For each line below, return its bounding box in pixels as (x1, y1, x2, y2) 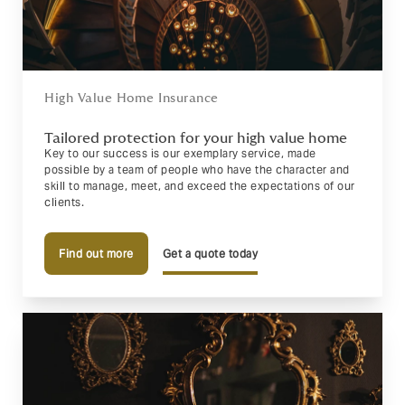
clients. (44, 195, 84, 209)
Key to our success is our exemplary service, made (44, 146, 316, 160)
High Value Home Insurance (44, 92, 219, 105)
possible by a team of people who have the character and (44, 163, 350, 176)
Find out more (59, 247, 134, 260)
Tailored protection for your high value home (44, 131, 347, 146)
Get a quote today (162, 247, 258, 260)
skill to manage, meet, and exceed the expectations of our (44, 179, 355, 193)
